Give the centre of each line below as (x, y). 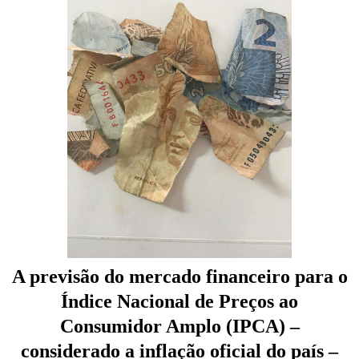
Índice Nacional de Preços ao (179, 301)
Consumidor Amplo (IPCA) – (179, 326)
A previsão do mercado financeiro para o (179, 276)
